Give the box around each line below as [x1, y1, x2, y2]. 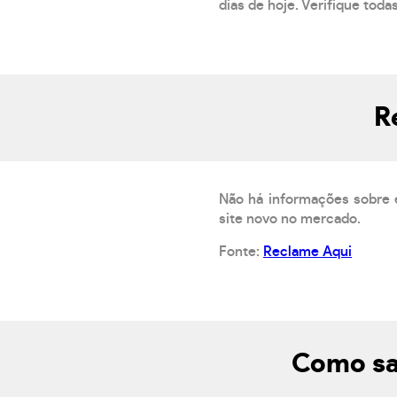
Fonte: [219, 245, 263, 260]
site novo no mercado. [219, 212, 361, 227]
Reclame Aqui [263, 245, 352, 260]
